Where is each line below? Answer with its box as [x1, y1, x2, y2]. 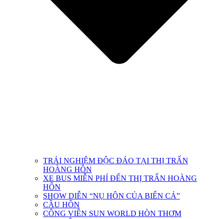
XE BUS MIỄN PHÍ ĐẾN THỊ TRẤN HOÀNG [43, 174, 197, 182]
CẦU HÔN [43, 200, 80, 209]
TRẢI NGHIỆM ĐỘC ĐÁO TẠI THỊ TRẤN [43, 156, 188, 165]
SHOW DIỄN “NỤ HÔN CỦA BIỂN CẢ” [43, 191, 180, 200]
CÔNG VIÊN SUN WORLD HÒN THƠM [43, 209, 181, 218]
